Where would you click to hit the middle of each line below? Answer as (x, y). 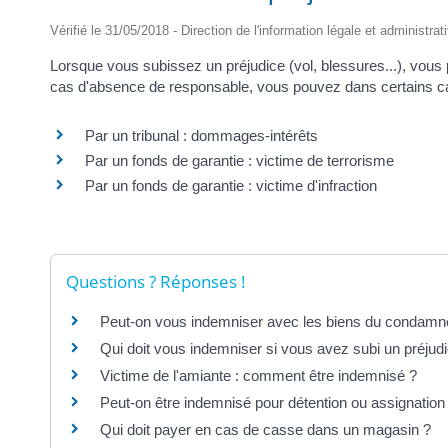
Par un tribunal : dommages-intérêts (201, 136)
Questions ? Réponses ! (156, 282)
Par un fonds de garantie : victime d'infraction (231, 186)
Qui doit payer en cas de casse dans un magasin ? (265, 430)
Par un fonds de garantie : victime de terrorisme (239, 161)
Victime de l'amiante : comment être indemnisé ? (258, 376)
